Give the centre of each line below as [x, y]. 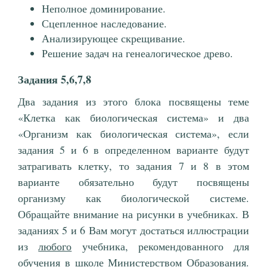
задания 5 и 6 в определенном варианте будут [133, 150]
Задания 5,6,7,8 [55, 80]
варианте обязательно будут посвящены [133, 182]
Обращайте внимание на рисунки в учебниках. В [133, 214]
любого [55, 246]
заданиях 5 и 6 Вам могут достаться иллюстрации [133, 230]
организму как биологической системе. [133, 198]
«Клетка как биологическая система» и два [133, 118]
